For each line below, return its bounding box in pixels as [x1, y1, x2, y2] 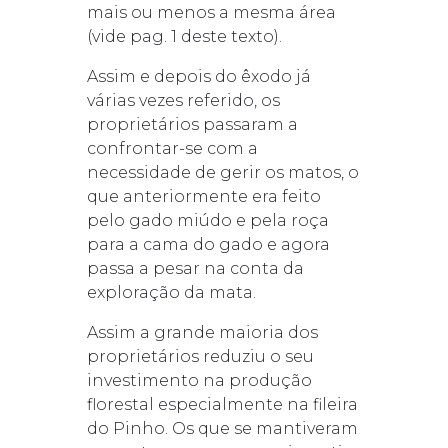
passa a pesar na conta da [86, 258, 304, 278]
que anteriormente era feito [86, 186, 321, 206]
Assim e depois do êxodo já [86, 66, 311, 86]
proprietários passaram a [86, 114, 298, 134]
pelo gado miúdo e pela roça [86, 210, 329, 230]
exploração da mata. [86, 282, 256, 302]
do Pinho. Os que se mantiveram [86, 418, 358, 438]
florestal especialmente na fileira [86, 394, 358, 414]
